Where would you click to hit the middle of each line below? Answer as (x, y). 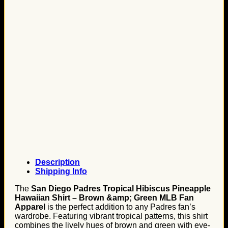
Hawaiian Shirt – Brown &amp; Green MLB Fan (104, 198)
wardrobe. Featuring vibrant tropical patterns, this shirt (111, 216)
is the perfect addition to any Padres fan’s (120, 207)
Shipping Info (61, 171)
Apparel (30, 207)
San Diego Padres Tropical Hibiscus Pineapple (121, 189)
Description (58, 162)
